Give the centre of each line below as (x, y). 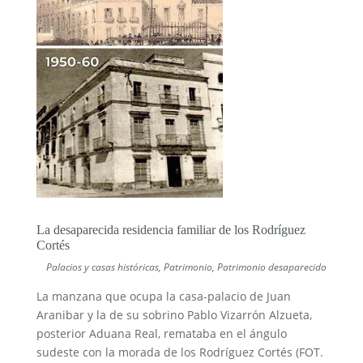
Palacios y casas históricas (103, 267)
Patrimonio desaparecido (272, 267)
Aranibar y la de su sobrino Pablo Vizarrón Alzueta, (174, 315)
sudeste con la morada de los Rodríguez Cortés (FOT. (179, 352)
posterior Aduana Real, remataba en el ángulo (161, 334)
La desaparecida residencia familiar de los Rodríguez (171, 230)
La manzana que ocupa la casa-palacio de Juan (163, 297)
